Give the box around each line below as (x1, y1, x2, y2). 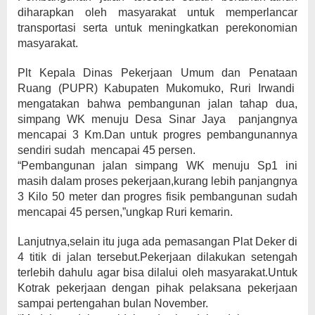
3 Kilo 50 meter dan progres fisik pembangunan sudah (18, 191, 297, 202)
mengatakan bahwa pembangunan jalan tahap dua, (18, 98, 297, 110)
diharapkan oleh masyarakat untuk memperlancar (18, 6, 297, 18)
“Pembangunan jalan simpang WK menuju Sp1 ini (18, 160, 297, 172)
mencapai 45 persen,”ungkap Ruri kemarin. (18, 206, 233, 218)
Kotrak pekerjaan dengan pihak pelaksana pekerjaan (18, 282, 297, 294)
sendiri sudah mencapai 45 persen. (18, 144, 195, 156)
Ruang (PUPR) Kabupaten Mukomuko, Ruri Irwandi (18, 82, 297, 94)
